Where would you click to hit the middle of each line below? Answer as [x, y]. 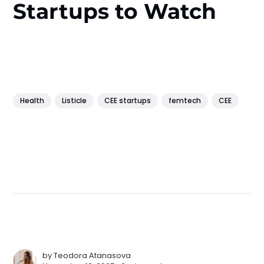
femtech [185, 100]
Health [32, 100]
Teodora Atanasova [93, 255]
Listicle [75, 100]
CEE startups [128, 100]
